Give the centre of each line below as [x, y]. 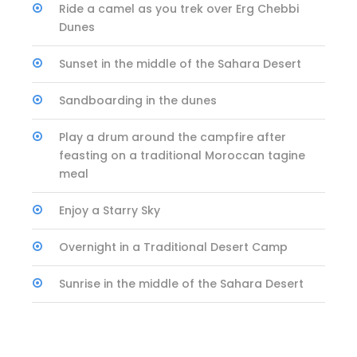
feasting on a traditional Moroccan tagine [182, 155]
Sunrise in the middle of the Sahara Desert [181, 284]
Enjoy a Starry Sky [110, 210]
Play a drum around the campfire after [173, 137]
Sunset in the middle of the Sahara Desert [180, 64]
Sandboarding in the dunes [138, 100]
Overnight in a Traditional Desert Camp [173, 247]
